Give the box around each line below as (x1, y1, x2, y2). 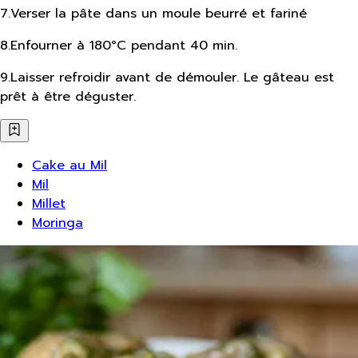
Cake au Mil (32, 155, 107, 175)
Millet (32, 193, 66, 213)
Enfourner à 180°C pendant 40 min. (10, 35, 237, 55)
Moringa (32, 213, 83, 233)
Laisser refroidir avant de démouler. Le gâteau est (10, 67, 334, 87)
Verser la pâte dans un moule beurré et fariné (10, 3, 307, 23)
